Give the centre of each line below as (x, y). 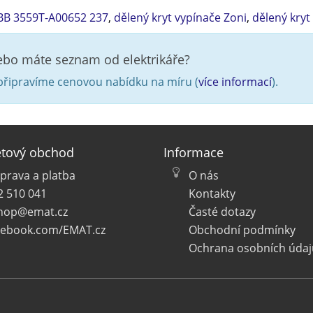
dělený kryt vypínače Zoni (180, 17)
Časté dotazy (222, 211)
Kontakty (212, 193)
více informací (235, 81)
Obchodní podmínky (242, 230)
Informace (194, 152)
